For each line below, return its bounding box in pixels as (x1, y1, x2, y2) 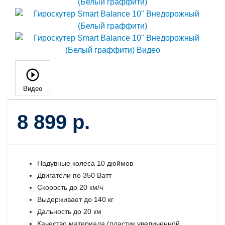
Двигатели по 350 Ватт (37, 171, 112, 179)
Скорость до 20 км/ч (37, 183, 103, 191)
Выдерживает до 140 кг (37, 195, 114, 203)
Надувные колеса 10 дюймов (37, 159, 134, 167)
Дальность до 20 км (37, 207, 102, 215)
